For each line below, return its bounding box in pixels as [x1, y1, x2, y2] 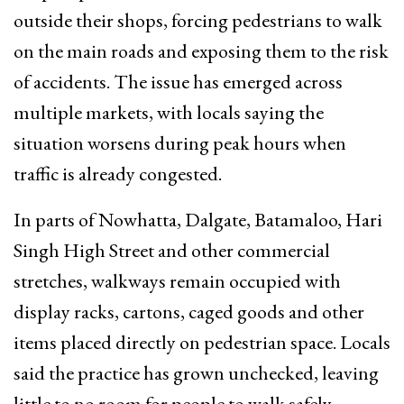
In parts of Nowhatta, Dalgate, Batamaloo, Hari [14, 206, 382, 233]
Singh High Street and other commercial [14, 236, 330, 263]
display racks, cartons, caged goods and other [14, 298, 364, 325]
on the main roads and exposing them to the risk [14, 37, 389, 64]
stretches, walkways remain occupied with [14, 267, 341, 294]
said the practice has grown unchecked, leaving [14, 359, 379, 386]
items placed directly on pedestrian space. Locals [14, 328, 390, 355]
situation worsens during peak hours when [14, 129, 346, 156]
